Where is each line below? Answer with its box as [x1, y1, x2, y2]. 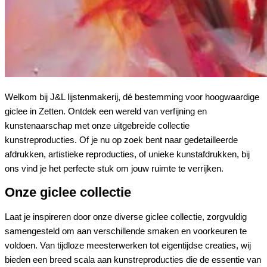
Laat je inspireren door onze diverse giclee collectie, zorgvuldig [5, 212, 247, 222]
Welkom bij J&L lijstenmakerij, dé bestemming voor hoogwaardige [5, 92, 259, 102]
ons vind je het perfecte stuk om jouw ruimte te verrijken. [5, 163, 223, 173]
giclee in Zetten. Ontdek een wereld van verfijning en [5, 106, 207, 116]
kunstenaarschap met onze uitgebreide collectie [5, 120, 190, 131]
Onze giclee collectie [5, 185, 131, 200]
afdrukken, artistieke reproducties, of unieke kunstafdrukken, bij [5, 149, 250, 159]
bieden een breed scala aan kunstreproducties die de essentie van [5, 254, 261, 265]
